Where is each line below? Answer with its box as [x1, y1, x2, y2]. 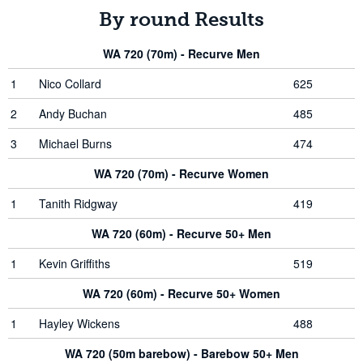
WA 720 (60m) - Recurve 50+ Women [83, 285, 280, 301]
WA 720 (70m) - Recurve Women [94, 165, 269, 181]
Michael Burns [39, 135, 112, 152]
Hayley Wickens [39, 315, 120, 331]
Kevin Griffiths [39, 255, 110, 271]
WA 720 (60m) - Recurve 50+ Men [92, 225, 271, 241]
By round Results [99, 8, 264, 31]
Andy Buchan [39, 105, 107, 122]
